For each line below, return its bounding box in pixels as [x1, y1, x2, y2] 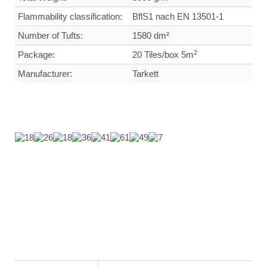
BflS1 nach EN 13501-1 [132, 11, 223, 22]
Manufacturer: [18, 69, 72, 79]
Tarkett [132, 69, 159, 79]
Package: [18, 49, 55, 60]
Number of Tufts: [18, 30, 83, 41]
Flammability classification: [18, 11, 122, 22]
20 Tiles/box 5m [132, 49, 194, 60]
